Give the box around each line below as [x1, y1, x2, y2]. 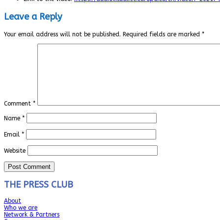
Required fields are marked [123, 30, 202, 38]
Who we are [4, 204, 37, 211]
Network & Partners [4, 211, 59, 218]
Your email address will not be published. [4, 30, 121, 38]
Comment [4, 100, 33, 107]
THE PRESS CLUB [4, 179, 73, 190]
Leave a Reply [4, 11, 62, 22]
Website [4, 147, 26, 154]
